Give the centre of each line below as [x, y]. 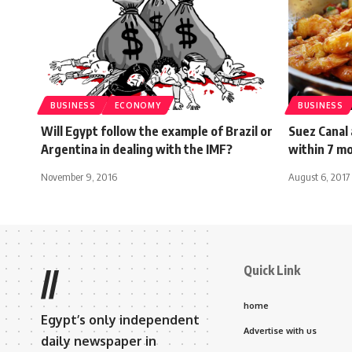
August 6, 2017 [319, 176]
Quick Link [272, 270]
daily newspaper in [99, 341]
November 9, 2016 [79, 176]
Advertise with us [280, 330]
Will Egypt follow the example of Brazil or [157, 131]
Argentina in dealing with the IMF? [137, 149]
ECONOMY [137, 105]
